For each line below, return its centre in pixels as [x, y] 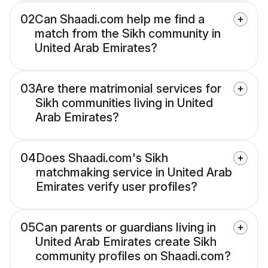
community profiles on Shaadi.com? [133, 256]
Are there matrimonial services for [128, 89]
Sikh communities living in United [124, 103]
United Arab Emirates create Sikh [126, 242]
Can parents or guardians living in [126, 228]
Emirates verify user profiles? [117, 187]
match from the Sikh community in [128, 34]
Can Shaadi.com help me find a [120, 19]
